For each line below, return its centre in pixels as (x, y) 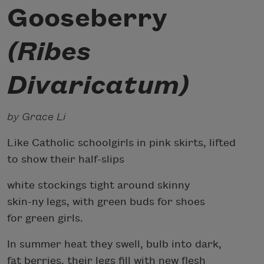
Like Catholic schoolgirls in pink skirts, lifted (121, 143)
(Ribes (49, 52)
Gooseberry (87, 19)
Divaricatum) (98, 86)
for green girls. (45, 218)
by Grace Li (36, 117)
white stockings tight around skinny (98, 185)
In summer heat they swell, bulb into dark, (114, 244)
